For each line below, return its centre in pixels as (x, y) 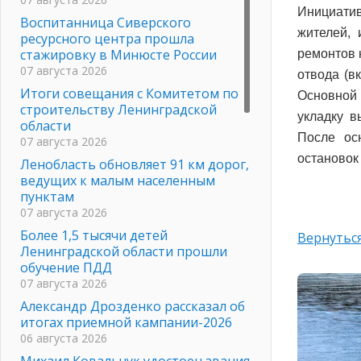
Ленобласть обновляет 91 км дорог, (135, 164)
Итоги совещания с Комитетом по (129, 93)
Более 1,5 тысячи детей (94, 235)
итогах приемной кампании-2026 (126, 322)
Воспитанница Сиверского (106, 22)
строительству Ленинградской (118, 109)
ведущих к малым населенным (118, 180)
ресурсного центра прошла (107, 38)
